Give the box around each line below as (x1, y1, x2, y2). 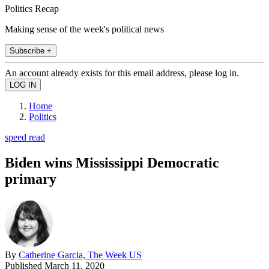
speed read (5, 131, 45, 142)
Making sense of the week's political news (5, 23, 164, 34)
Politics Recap (5, 3, 59, 14)
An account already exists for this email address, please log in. (5, 67, 239, 78)
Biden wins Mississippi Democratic (5, 154, 219, 171)
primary (5, 171, 56, 187)
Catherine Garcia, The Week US (19, 249, 142, 260)
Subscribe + (10, 46, 52, 55)
